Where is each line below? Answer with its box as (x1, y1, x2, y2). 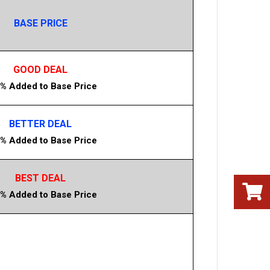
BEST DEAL (15, 172, 66, 184)
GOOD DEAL (13, 64, 67, 76)
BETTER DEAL (9, 118, 72, 130)
